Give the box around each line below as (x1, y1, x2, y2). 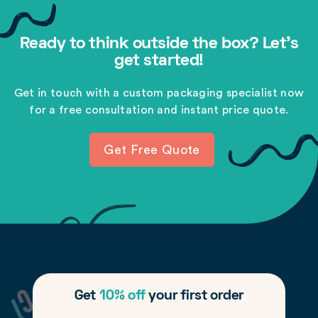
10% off (99, 290, 146, 302)
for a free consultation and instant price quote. (29, 104, 289, 116)
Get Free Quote (104, 143, 200, 156)
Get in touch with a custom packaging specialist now (13, 87, 305, 99)
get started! (114, 54, 204, 69)
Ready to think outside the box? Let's (19, 37, 299, 52)
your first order (145, 290, 244, 302)
